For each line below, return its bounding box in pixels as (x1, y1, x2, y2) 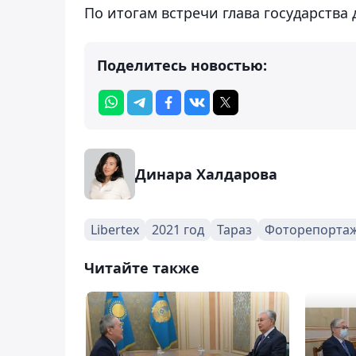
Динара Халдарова (135, 164, 277, 184)
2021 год (152, 220, 204, 238)
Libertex (91, 220, 139, 238)
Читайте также (84, 257, 199, 277)
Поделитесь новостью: (97, 55, 267, 75)
